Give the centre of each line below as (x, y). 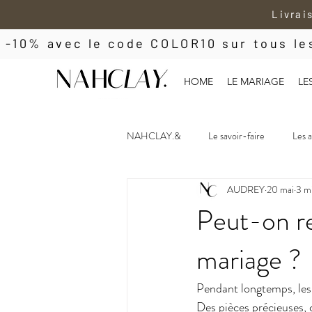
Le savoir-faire (236, 136)
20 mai (280, 190)
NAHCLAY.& (154, 136)
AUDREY (246, 190)
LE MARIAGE (256, 81)
